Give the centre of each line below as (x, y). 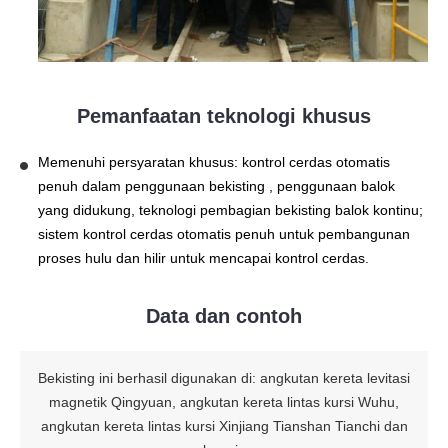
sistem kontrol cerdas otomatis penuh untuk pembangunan (224, 234)
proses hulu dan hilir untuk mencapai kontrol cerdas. (203, 258)
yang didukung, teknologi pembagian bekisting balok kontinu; (230, 210)
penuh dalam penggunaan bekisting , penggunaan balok (216, 186)
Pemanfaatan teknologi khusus (224, 116)
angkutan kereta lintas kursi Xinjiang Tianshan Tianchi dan (224, 426)
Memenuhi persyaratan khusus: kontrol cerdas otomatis (214, 162)
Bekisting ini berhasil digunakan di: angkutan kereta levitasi (224, 378)
